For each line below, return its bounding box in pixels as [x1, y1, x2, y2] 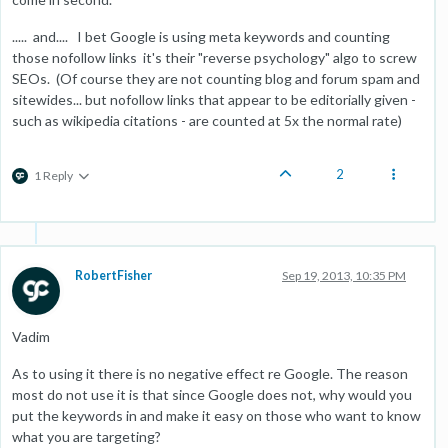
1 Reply [34, 167, 73, 183]
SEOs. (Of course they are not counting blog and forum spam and [12, 69, 420, 87]
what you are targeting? [12, 427, 161, 445]
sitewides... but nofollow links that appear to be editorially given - [12, 90, 416, 108]
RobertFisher [75, 267, 152, 283]
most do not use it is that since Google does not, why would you [12, 385, 412, 403]
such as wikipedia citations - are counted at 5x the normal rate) [12, 111, 402, 129]
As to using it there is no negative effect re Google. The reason [12, 364, 408, 382]
